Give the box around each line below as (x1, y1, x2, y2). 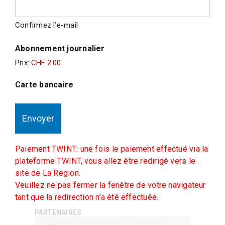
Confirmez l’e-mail (15, 21, 78, 30)
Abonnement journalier (15, 44, 105, 53)
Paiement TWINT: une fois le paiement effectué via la (15, 144, 208, 154)
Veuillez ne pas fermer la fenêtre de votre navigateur (15, 180, 206, 190)
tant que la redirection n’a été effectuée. (15, 192, 159, 202)
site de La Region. (15, 168, 80, 178)
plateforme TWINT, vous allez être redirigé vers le (15, 156, 196, 166)
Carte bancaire (15, 80, 74, 89)
